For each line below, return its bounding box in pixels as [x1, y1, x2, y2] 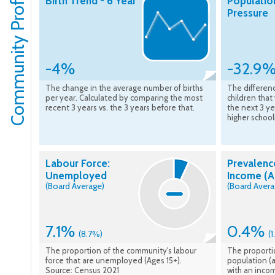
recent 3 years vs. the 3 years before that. [45, 103, 195, 113]
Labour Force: [45, 157, 110, 170]
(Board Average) [45, 180, 104, 192]
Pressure [227, 7, 268, 20]
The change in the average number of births [45, 83, 203, 93]
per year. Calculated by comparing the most [45, 93, 203, 103]
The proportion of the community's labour [45, 246, 196, 256]
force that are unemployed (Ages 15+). [45, 255, 182, 266]
